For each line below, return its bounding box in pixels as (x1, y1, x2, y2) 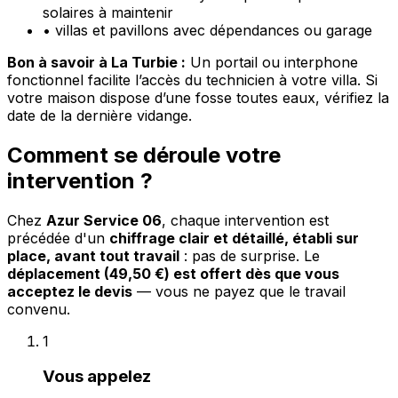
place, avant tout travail (7, 246, 179, 265)
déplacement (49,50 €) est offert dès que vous (7, 264, 339, 283)
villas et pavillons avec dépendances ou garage (55, 20, 372, 39)
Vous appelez (43, 366, 151, 387)
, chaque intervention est (162, 211, 329, 229)
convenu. (7, 299, 70, 318)
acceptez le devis (7, 282, 132, 300)
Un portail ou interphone (186, 52, 358, 71)
